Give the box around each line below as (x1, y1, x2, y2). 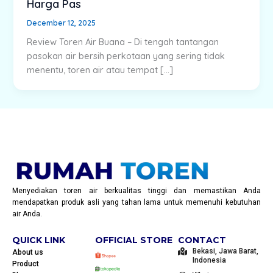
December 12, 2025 (27, 18, 96, 27)
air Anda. (12, 210, 42, 218)
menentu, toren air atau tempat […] (27, 64, 174, 76)
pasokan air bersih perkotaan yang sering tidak (27, 50, 225, 62)
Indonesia (192, 256, 226, 264)
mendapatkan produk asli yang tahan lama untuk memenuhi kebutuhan (12, 198, 261, 207)
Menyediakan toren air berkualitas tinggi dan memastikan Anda (12, 186, 261, 195)
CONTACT (178, 235, 226, 246)
